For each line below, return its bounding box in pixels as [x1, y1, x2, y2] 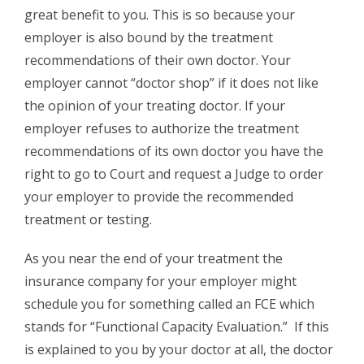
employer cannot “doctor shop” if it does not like [24, 73, 318, 92]
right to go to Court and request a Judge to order [24, 164, 323, 183]
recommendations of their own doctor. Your [24, 50, 291, 69]
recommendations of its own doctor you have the [24, 141, 323, 160]
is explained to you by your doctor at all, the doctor [24, 340, 333, 358]
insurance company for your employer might [24, 271, 297, 290]
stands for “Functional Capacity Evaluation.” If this [24, 317, 329, 336]
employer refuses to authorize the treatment [24, 119, 299, 137]
